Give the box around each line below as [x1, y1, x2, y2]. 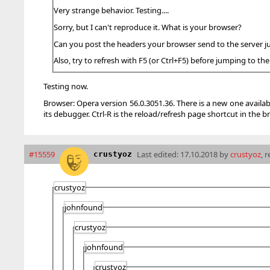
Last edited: [137, 148, 180, 160]
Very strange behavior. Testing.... [54, 5, 169, 16]
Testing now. [43, 81, 88, 92]
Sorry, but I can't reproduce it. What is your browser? [54, 21, 242, 33]
